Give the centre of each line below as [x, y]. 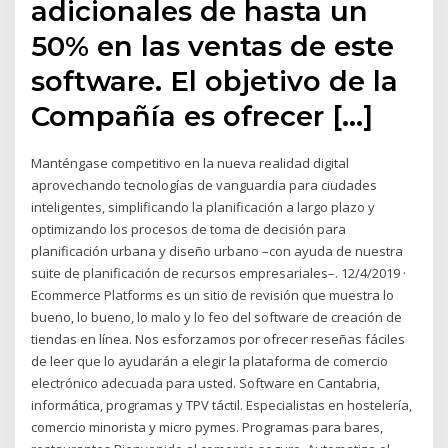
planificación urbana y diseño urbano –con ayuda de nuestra [217, 251]
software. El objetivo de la [215, 81]
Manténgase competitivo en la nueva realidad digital [190, 163]
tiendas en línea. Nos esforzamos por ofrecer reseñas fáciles [218, 339]
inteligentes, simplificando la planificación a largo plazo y [203, 207]
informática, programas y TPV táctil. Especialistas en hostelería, [222, 405]
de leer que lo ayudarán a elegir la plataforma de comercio [210, 361]
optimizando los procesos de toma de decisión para [189, 229]
